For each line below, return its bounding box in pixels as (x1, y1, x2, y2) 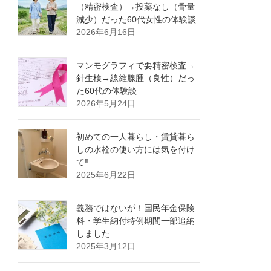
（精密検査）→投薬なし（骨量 (76, 1, 195, 11)
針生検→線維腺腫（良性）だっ (76, 73, 195, 83)
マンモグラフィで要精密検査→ (76, 60, 195, 70)
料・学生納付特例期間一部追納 (76, 215, 195, 226)
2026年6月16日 (76, 27, 136, 37)
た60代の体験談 (76, 85, 137, 96)
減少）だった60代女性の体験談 (76, 14, 197, 24)
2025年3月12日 (76, 241, 136, 251)
